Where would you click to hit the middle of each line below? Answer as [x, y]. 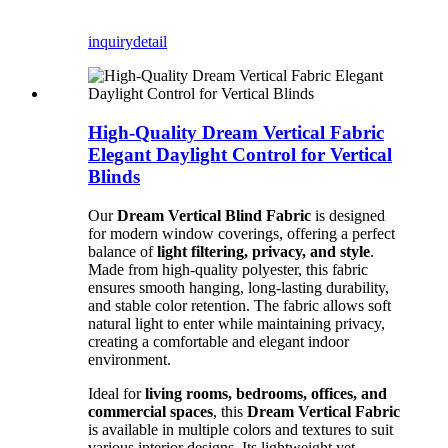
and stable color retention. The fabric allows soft [239, 305]
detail [150, 42]
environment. [129, 359]
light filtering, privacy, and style [263, 251]
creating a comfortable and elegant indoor [218, 341]
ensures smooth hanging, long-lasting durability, [238, 287]
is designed [348, 215]
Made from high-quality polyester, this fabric [228, 269]
